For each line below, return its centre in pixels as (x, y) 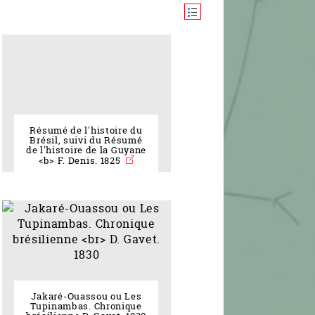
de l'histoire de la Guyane (86, 150)
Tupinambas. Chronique (86, 307)
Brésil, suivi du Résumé (86, 141)
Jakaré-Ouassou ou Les (86, 297)
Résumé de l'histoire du (86, 131)
